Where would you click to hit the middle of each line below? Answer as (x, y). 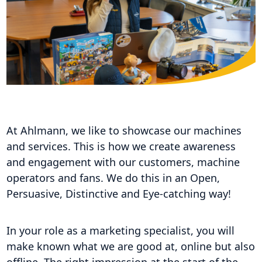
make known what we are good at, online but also (130, 247)
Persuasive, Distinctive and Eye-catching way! (118, 194)
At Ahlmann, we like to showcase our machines (124, 131)
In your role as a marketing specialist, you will (120, 231)
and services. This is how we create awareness (121, 146)
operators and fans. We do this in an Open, (113, 178)
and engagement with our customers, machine (123, 162)
